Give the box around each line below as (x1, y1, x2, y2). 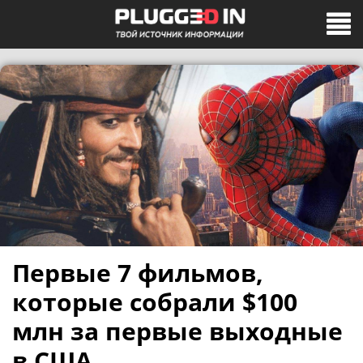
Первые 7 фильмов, (12, 256, 263, 289)
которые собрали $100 (12, 285, 297, 318)
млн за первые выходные (12, 314, 343, 348)
